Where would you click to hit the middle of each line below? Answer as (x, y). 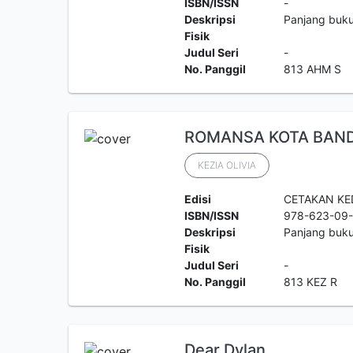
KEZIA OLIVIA (227, 165)
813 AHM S (313, 69)
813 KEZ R (311, 282)
